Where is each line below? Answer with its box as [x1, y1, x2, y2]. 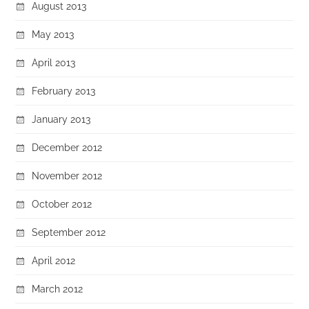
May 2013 [32, 28, 74, 40]
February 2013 [32, 85, 96, 97]
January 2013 [32, 113, 91, 125]
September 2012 [32, 226, 106, 238]
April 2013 [32, 57, 76, 68]
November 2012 [32, 170, 103, 181]
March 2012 [32, 283, 83, 295]
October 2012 [32, 198, 92, 210]
